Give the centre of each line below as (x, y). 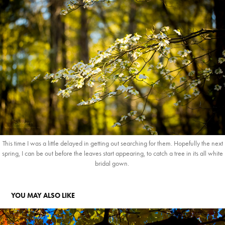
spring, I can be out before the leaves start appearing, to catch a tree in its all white (113, 154)
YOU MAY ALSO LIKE (43, 196)
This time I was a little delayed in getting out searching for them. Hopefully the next (113, 144)
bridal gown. (113, 164)
